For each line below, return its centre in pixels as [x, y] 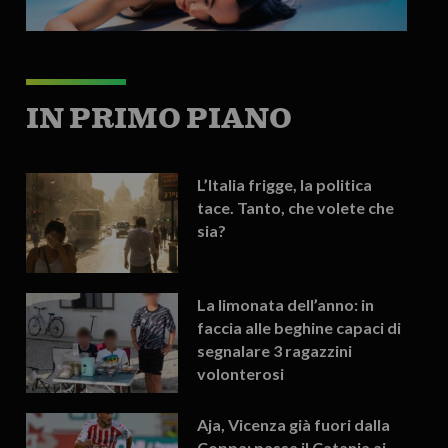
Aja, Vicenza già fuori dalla [294, 424]
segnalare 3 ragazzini [275, 350]
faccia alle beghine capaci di [299, 327]
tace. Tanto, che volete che [296, 207]
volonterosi [241, 373]
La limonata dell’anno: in [286, 304]
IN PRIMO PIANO [158, 117]
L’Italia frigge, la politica [285, 184]
